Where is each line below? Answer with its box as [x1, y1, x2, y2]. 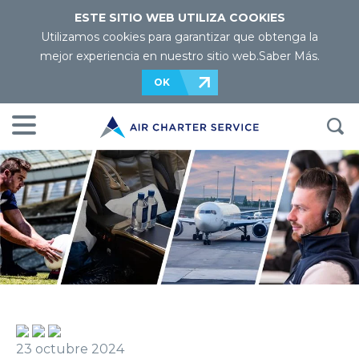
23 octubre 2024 [16, 341, 124, 357]
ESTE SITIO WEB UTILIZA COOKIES [74, 10, 285, 25]
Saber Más [258, 49, 317, 63]
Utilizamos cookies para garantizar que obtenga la [41, 30, 318, 44]
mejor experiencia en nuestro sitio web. [39, 49, 259, 63]
